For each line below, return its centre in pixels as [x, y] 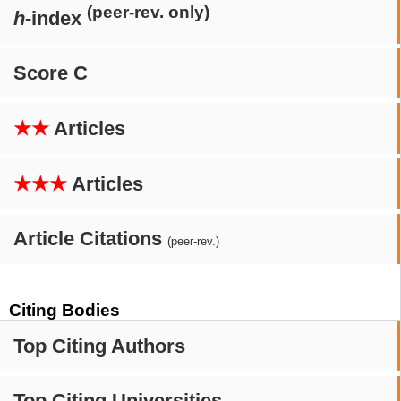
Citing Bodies [64, 311]
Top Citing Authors [99, 346]
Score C [51, 73]
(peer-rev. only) [148, 12]
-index [56, 19]
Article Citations [90, 239]
